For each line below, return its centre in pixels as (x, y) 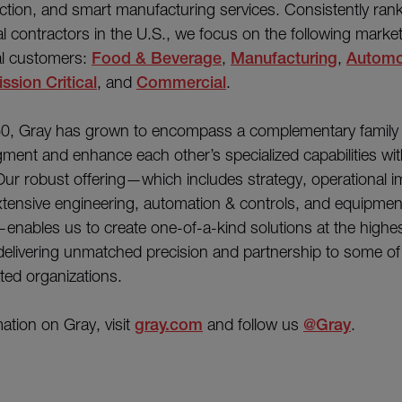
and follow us (253, 324)
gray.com (169, 324)
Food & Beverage (157, 58)
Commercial (181, 82)
